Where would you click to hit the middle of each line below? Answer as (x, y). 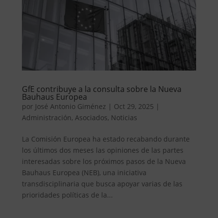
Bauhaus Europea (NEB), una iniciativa (84, 172)
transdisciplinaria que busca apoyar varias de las (102, 183)
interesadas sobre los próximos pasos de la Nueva (104, 161)
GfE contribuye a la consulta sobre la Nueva (101, 89)
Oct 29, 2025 (134, 106)
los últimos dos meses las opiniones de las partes (102, 150)
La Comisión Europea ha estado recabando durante (106, 139)
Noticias (124, 117)
